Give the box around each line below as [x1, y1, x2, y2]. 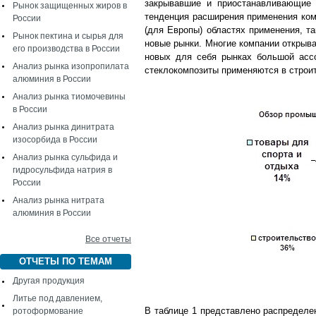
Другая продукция [13, 276, 85, 286]
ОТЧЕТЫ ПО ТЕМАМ [19, 256, 112, 267]
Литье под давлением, [13, 293, 102, 303]
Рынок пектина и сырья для [13, 31, 123, 41]
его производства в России [13, 44, 120, 54]
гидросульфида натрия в [13, 165, 112, 175]
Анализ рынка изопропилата [13, 61, 129, 71]
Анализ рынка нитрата [13, 195, 104, 205]
